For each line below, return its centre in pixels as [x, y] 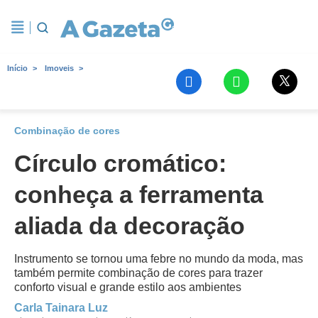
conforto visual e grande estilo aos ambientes [128, 287]
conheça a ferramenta [139, 194]
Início [17, 68]
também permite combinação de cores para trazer [138, 273]
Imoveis [59, 68]
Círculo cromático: [120, 163]
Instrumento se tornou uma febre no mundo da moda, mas [159, 259]
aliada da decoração [130, 226]
